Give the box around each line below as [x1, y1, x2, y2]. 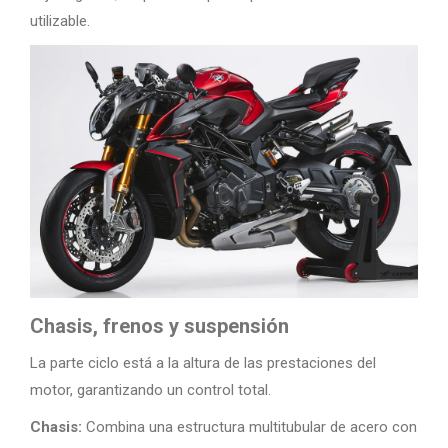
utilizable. [30, 12, 90, 30]
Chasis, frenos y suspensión [30, 314, 289, 338]
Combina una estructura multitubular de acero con [82, 418, 417, 436]
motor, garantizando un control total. [30, 381, 271, 399]
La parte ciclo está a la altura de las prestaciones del [30, 354, 376, 372]
